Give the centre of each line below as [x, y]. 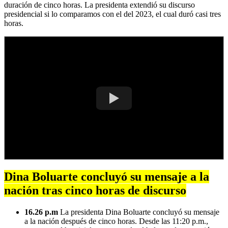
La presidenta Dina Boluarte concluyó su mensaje [139, 212]
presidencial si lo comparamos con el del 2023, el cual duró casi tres [112, 14]
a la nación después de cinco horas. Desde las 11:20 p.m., [116, 221]
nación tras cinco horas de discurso [95, 190]
